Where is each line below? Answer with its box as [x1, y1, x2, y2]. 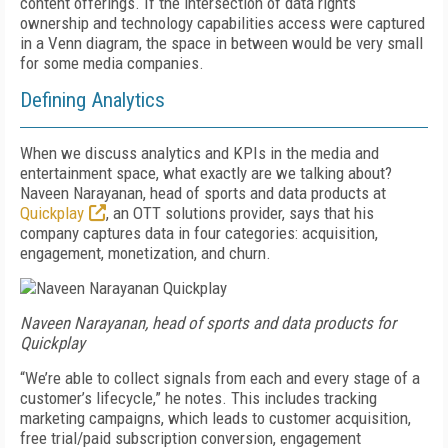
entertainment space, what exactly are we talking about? [20, 163, 392, 183]
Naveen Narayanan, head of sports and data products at [20, 183, 386, 203]
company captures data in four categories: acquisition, [20, 223, 378, 243]
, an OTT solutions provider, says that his [106, 203, 374, 223]
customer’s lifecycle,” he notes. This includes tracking [20, 388, 377, 408]
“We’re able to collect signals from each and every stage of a [20, 368, 420, 388]
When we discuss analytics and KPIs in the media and [20, 143, 379, 163]
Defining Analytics [20, 88, 165, 112]
